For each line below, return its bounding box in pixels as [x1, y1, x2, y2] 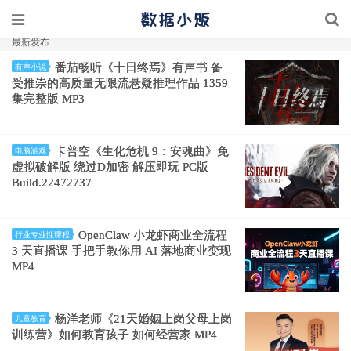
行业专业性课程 [15, 230, 70, 239]
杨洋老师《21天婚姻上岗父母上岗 [55, 313, 232, 325]
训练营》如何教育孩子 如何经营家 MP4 [12, 328, 217, 341]
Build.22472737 [12, 176, 92, 189]
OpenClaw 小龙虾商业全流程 [78, 229, 227, 241]
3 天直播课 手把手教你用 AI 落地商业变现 [12, 244, 231, 257]
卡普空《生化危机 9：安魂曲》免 [55, 145, 229, 157]
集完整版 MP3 [12, 92, 85, 105]
